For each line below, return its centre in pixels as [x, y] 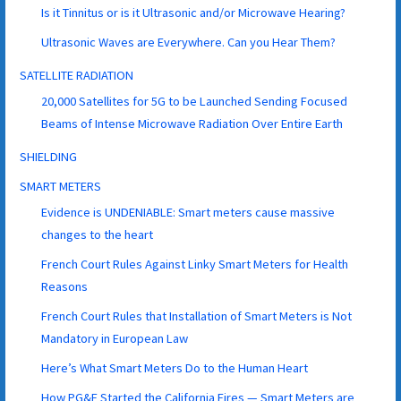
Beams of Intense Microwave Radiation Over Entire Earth [192, 123]
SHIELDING [49, 156]
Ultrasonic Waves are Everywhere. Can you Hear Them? [189, 42]
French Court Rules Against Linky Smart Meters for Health [195, 264]
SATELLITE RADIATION [77, 75]
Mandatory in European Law [115, 338]
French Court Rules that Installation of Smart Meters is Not [197, 316]
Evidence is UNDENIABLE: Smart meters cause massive [188, 212]
